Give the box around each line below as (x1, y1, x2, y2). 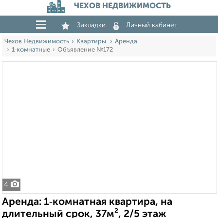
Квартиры (76, 38, 108, 45)
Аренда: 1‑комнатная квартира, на (2, 197, 172, 207)
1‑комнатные (12, 47, 50, 53)
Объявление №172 (57, 47, 113, 53)
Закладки (77, 22, 106, 29)
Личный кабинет (126, 22, 178, 29)
